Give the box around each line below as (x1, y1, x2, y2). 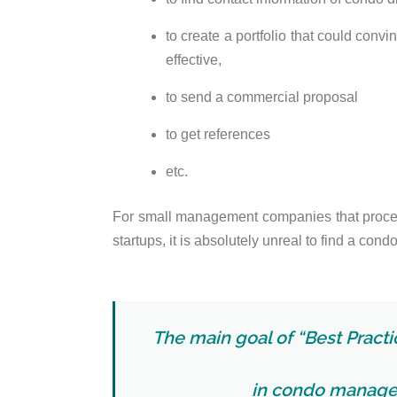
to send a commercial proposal (166, 90, 358, 105)
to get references (166, 127, 274, 143)
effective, (166, 52, 222, 68)
